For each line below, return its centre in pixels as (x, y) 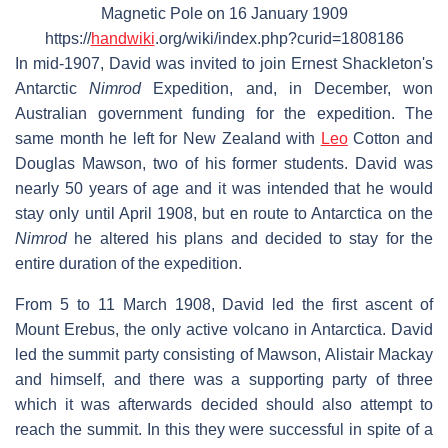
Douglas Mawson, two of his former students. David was (224, 163)
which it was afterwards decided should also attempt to (224, 404)
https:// (67, 38)
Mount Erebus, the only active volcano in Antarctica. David (224, 329)
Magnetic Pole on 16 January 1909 (224, 13)
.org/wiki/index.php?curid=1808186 (279, 38)
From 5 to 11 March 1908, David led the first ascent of (224, 304)
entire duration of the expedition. (128, 263)
